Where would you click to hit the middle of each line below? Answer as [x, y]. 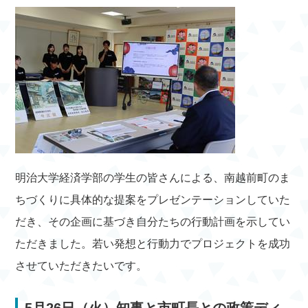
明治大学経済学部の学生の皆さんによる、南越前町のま [153, 178]
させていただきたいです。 [81, 266]
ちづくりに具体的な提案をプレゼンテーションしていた [153, 200]
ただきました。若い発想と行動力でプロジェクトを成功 [153, 244]
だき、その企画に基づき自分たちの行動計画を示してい [153, 222]
